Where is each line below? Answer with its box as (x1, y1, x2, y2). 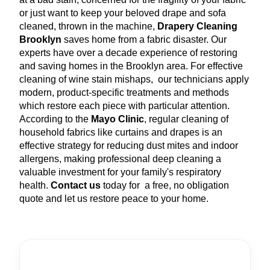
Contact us (51, 180, 101, 190)
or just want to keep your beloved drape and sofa (19, 7, 231, 18)
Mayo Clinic (91, 113, 144, 124)
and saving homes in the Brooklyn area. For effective (19, 60, 243, 71)
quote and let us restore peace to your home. (19, 193, 209, 204)
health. (19, 180, 51, 190)
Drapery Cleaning (157, 20, 237, 31)
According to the (19, 113, 91, 124)
